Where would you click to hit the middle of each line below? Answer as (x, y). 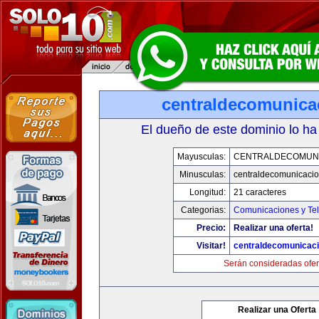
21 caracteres (260, 192)
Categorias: (203, 210)
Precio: (211, 228)
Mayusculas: (202, 157)
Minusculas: (203, 174)
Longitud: (208, 192)
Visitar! (211, 246)
